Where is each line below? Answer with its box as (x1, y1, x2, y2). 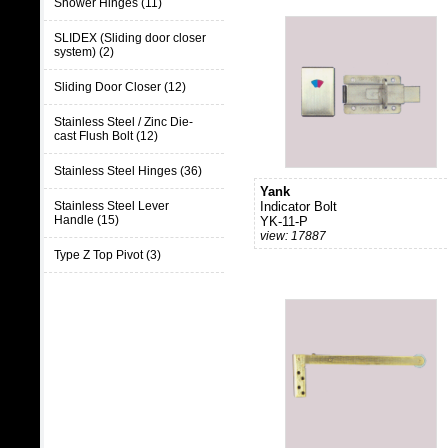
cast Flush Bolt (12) (54, 129, 158, 143)
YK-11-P (260, 214, 308, 229)
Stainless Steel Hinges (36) (54, 164, 202, 178)
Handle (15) (54, 213, 119, 227)
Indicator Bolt (260, 199, 337, 214)
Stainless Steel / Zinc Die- (54, 115, 193, 129)
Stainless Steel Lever (54, 199, 169, 213)
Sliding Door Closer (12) (54, 80, 186, 94)
